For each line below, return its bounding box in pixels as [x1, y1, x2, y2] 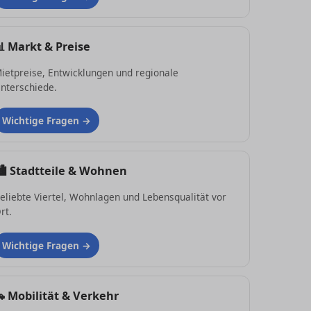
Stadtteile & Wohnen [10, 163, 127, 179]
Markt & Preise [8, 39, 90, 54]
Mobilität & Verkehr [8, 287, 119, 303]
